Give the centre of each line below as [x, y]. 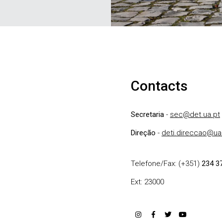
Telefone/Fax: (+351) [166, 163]
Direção [143, 133]
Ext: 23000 [147, 182]
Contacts [159, 86]
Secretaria [147, 114]
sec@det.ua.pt [195, 114]
